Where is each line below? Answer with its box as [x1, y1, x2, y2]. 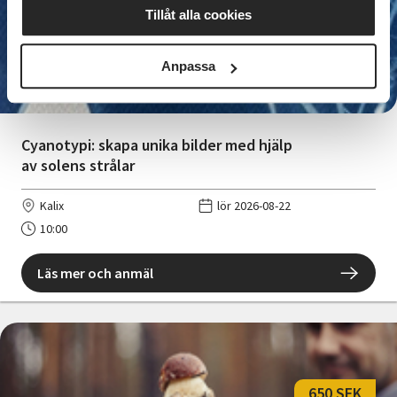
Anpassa [161, 58, 216, 74]
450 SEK [308, 41, 362, 62]
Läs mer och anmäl [37, 263, 153, 282]
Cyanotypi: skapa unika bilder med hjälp [21, 134, 292, 155]
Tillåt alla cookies [145, 6, 252, 22]
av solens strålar [21, 154, 135, 175]
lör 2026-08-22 [217, 197, 291, 214]
